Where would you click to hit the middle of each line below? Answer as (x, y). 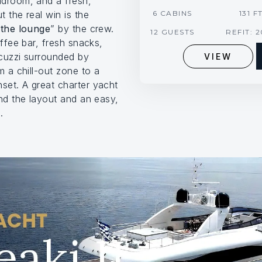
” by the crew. (82, 29)
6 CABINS (172, 13)
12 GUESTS (173, 32)
